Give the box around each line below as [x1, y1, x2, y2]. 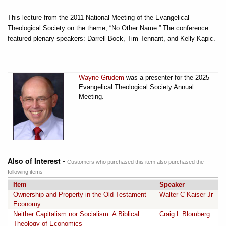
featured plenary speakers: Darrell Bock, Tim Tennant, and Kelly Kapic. [8, 34, 215, 42]
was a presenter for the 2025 [124, 73, 209, 81]
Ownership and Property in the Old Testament [13, 190, 146, 198]
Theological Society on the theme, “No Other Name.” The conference [8, 24, 208, 32]
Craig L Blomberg [159, 210, 210, 218]
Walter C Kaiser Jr [159, 190, 213, 198]
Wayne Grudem [79, 73, 124, 81]
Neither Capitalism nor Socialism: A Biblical [13, 210, 139, 218]
